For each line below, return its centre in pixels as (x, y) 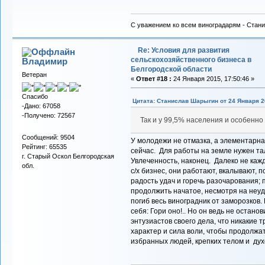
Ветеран (34, 74)
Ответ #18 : (153, 78)
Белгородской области (171, 69)
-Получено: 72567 (48, 116)
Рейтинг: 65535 (44, 147)
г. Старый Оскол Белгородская (68, 156)
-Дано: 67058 (41, 106)
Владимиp (45, 61)
